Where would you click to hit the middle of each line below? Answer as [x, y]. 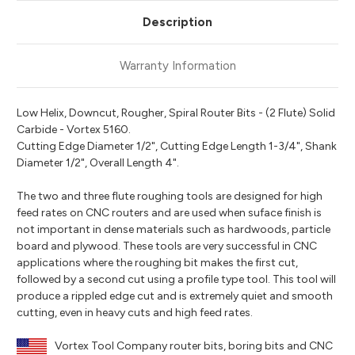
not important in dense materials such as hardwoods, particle [174, 229]
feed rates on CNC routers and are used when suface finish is [169, 212]
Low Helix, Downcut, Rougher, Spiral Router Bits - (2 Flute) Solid [176, 113]
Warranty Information [177, 65]
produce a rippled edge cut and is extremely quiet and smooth [175, 296]
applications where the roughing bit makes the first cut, [157, 262]
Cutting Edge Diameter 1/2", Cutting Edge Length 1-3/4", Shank [177, 146]
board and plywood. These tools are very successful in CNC [167, 246]
